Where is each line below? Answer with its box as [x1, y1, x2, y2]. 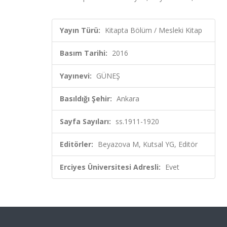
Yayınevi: [60, 71, 92, 81]
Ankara [117, 94, 139, 103]
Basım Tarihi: [60, 48, 107, 58]
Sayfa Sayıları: [60, 117, 111, 126]
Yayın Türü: [60, 25, 100, 35]
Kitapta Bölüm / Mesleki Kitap [105, 25, 202, 35]
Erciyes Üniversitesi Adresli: [60, 162, 161, 172]
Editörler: [60, 139, 93, 149]
